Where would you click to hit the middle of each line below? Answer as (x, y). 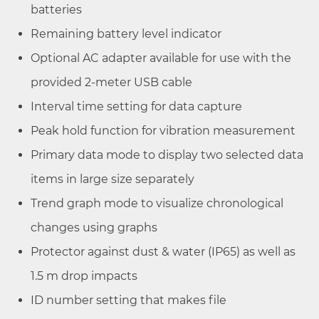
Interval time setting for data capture (136, 106)
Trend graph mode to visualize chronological (157, 203)
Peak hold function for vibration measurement (164, 130)
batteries (58, 9)
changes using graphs (95, 227)
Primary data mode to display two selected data (167, 155)
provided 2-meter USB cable (113, 82)
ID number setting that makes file (129, 300)
